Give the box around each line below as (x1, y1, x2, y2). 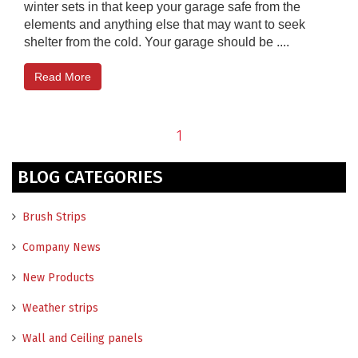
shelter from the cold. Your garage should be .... (24, 34, 289, 49)
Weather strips (22, 300, 98, 315)
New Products (22, 270, 94, 284)
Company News (22, 240, 101, 254)
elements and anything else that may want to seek (24, 17, 305, 31)
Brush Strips (22, 209, 86, 224)
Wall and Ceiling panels (22, 331, 143, 345)
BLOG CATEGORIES (18, 165, 163, 188)
